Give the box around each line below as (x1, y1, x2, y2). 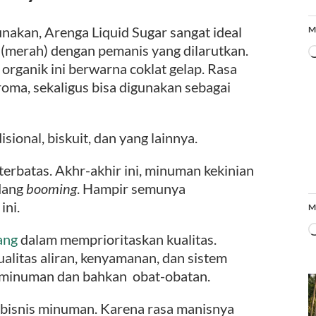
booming (26, 179, 77, 197)
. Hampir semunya (77, 179, 186, 197)
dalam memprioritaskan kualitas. (18, 230, 217, 248)
